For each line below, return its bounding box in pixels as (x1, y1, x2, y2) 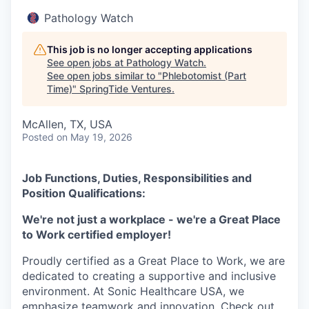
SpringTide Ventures (79, 83, 172, 94)
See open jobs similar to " (47, 70, 162, 81)
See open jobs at (47, 57, 126, 68)
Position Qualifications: (22, 186, 146, 200)
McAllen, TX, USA (22, 117, 112, 131)
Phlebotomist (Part (162, 70, 246, 81)
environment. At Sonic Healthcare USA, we (22, 284, 244, 298)
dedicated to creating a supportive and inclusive (22, 269, 276, 283)
